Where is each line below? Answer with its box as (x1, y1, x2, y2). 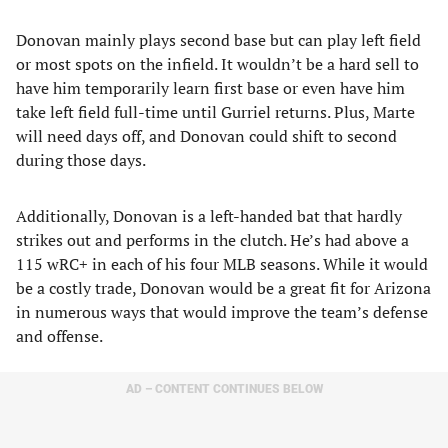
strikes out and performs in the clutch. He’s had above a (16, 229, 409, 251)
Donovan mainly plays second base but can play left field (16, 29, 421, 51)
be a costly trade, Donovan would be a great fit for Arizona (16, 277, 431, 299)
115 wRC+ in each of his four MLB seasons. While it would (16, 253, 428, 275)
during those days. (16, 149, 146, 171)
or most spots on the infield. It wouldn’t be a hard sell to (16, 53, 419, 75)
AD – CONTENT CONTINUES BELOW (125, 382, 323, 396)
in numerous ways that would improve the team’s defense (16, 301, 428, 323)
